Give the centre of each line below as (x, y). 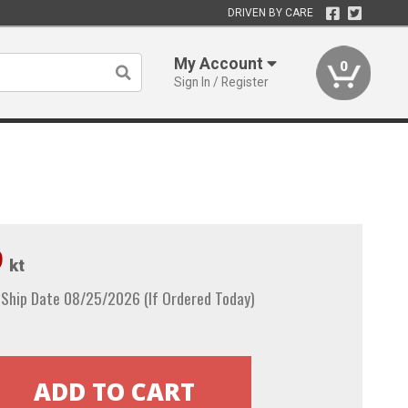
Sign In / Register (222, 82)
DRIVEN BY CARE (270, 13)
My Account (221, 64)
